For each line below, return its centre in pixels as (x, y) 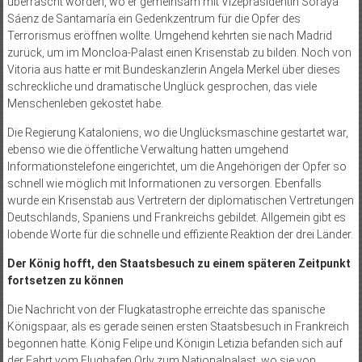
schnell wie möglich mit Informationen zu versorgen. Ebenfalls (164, 183)
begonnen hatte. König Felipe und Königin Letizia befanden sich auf (175, 343)
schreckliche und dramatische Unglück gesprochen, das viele (162, 86)
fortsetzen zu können (65, 280)
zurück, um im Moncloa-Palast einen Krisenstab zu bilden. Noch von (179, 52)
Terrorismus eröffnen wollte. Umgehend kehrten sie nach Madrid (169, 35)
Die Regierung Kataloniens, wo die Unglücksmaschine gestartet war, (177, 132)
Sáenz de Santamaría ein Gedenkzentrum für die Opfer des (154, 18)
